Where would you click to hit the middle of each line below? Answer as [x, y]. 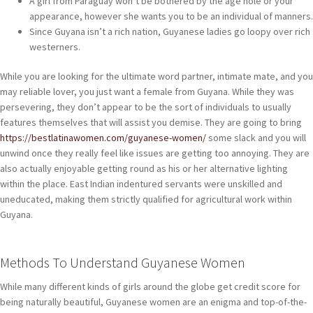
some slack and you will [256, 138]
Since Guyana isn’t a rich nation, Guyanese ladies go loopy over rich [170, 32]
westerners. [55, 47]
